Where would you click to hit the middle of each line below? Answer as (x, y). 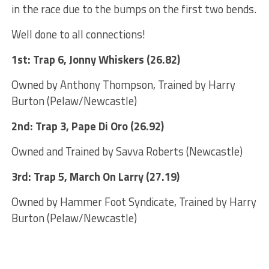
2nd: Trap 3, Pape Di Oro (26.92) (87, 126)
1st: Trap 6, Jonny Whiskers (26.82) (95, 59)
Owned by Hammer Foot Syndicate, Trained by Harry (134, 201)
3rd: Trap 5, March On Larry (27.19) (95, 176)
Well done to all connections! (78, 34)
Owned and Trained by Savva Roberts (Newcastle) (127, 151)
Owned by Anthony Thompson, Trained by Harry (123, 84)
